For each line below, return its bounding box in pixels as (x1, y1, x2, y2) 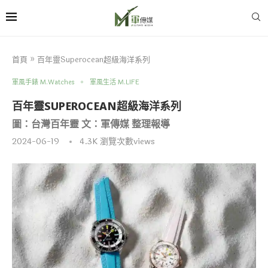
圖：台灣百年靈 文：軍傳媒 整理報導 (12, 117, 170, 130)
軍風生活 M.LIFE (90, 77, 139, 87)
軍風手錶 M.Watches (12, 77, 75, 87)
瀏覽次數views (98, 135, 155, 148)
